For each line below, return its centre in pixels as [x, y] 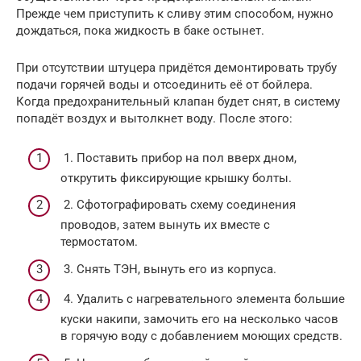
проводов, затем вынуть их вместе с [165, 225]
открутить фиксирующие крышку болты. [176, 178]
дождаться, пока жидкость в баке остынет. [140, 31]
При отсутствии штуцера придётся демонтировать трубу [176, 68]
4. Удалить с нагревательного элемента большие [203, 299]
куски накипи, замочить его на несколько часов [199, 320]
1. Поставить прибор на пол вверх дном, [178, 158]
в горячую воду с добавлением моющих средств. [201, 336]
